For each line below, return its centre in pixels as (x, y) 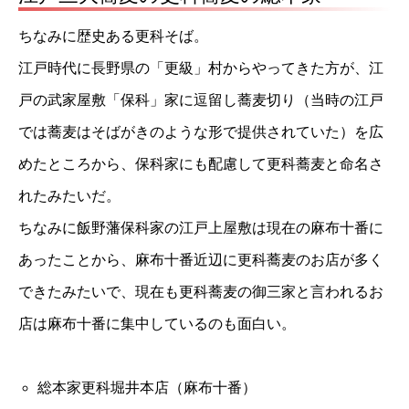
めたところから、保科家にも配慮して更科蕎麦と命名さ (201, 164)
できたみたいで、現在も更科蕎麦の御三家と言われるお (201, 292)
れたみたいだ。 (69, 196)
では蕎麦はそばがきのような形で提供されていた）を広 (201, 132)
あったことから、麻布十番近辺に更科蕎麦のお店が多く (201, 260)
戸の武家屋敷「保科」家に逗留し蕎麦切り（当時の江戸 (201, 100)
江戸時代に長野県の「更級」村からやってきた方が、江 (201, 68)
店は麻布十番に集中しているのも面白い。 (157, 324)
